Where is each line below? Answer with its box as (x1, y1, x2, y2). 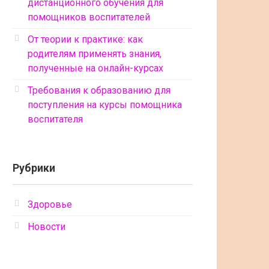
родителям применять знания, (28, 48, 162, 59)
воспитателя (28, 113, 83, 125)
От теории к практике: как (28, 34, 143, 45)
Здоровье (28, 199, 72, 210)
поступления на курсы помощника (28, 99, 182, 110)
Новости (28, 221, 65, 232)
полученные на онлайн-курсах (28, 62, 163, 74)
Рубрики (13, 162, 55, 174)
